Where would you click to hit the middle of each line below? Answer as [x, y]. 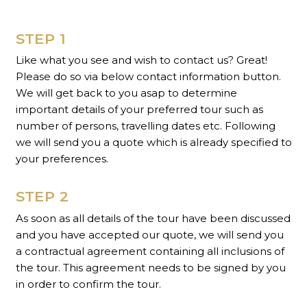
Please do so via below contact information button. [148, 77]
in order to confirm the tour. [88, 284]
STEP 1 [41, 38]
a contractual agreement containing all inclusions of [150, 251]
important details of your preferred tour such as [139, 110]
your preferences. [62, 159]
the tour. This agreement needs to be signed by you [150, 267]
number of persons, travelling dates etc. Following [145, 126]
